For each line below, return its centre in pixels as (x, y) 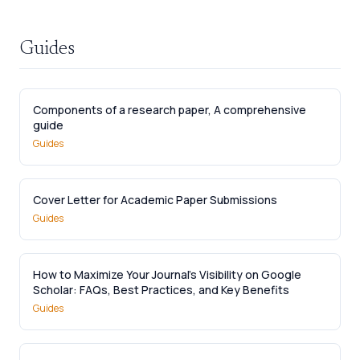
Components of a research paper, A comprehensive (170, 109)
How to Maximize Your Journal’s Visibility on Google (167, 274)
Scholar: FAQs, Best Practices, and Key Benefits (161, 289)
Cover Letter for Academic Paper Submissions (155, 199)
